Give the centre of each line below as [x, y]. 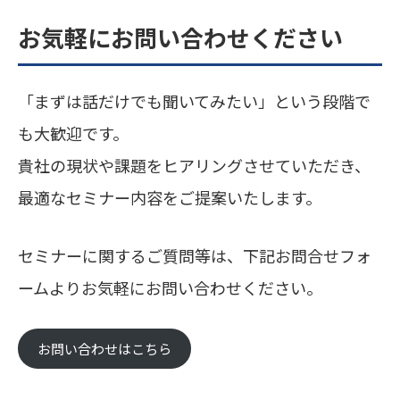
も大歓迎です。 [73, 133]
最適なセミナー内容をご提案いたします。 [170, 197]
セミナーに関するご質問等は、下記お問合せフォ [195, 255]
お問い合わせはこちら [104, 349]
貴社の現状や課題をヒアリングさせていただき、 [194, 165]
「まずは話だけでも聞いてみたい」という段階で [194, 100]
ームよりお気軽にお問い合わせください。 [170, 287]
